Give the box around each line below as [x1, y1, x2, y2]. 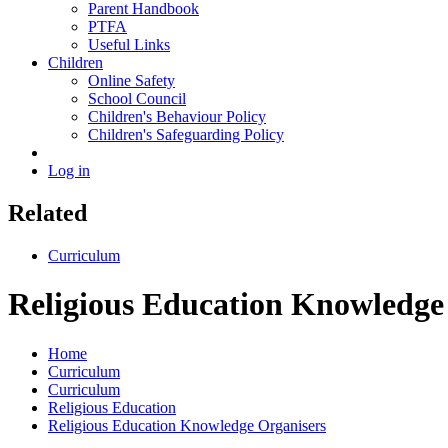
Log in [48, 161, 90, 179]
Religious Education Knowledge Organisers [48, 416, 326, 434]
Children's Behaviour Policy [88, 107, 266, 125]
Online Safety [88, 71, 175, 89]
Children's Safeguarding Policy [88, 125, 284, 143]
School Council [88, 89, 186, 107]
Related [8, 199, 87, 226]
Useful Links [88, 35, 170, 53]
